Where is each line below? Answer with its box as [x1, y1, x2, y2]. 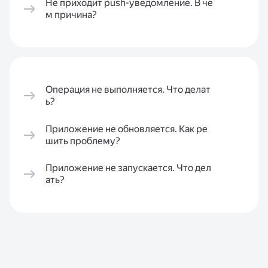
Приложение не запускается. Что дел [45, 162, 211, 174]
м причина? [45, 8, 97, 20]
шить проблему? [45, 135, 120, 147]
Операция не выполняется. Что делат [45, 84, 211, 96]
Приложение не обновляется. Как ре [45, 123, 208, 135]
